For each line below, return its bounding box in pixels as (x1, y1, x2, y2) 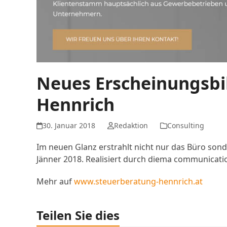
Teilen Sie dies (36, 207, 120, 224)
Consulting (167, 121, 204, 131)
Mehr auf (36, 176, 74, 187)
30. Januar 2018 (43, 121, 96, 131)
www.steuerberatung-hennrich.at (74, 176, 203, 187)
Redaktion (113, 121, 148, 131)
